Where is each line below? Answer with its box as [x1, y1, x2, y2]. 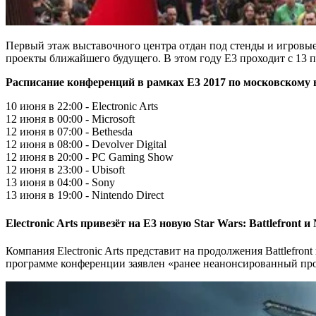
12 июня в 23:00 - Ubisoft [6, 164, 125, 176]
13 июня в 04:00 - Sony [6, 176, 115, 189]
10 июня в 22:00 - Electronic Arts [6, 100, 158, 113]
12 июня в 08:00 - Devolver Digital [6, 138, 166, 151]
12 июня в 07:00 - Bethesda [6, 126, 133, 138]
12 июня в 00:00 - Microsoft [6, 113, 135, 126]
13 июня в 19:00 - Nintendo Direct [6, 189, 164, 202]
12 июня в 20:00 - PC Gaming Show [6, 151, 174, 164]
